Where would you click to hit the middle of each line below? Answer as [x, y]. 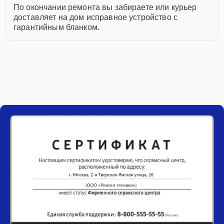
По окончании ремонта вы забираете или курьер [105, 7]
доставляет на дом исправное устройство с [95, 17]
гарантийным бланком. [56, 27]
